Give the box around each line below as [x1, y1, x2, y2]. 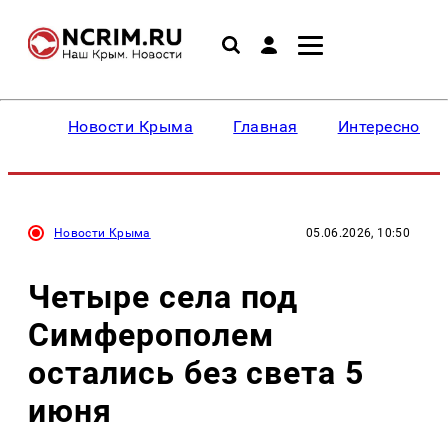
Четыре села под [28, 277, 299, 316]
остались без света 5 [28, 353, 365, 392]
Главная [233, 117, 298, 136]
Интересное [337, 117, 429, 136]
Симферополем [28, 315, 274, 354]
